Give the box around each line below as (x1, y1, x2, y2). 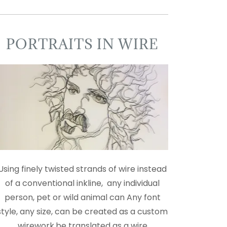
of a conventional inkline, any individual (5, 177, 160, 190)
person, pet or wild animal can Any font (4, 192, 161, 204)
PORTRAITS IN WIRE (6, 35, 159, 53)
